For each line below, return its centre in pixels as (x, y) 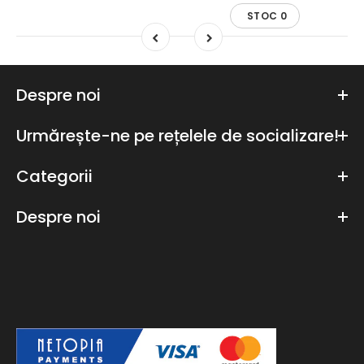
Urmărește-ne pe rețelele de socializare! (178, 136)
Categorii (54, 177)
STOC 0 (267, 16)
